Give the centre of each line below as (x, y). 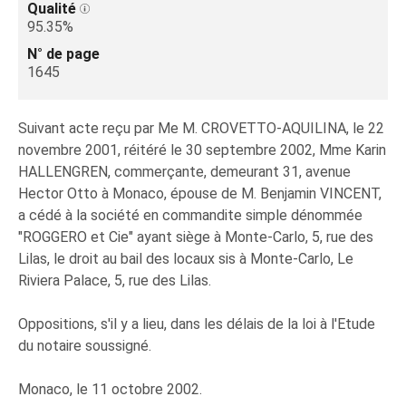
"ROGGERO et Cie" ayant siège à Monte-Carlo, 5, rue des (196, 237)
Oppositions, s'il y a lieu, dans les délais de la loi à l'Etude (197, 324)
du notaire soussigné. (85, 346)
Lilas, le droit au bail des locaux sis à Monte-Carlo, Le (186, 259)
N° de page (63, 54)
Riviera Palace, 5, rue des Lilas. (115, 280)
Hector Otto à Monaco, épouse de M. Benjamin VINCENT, (200, 193)
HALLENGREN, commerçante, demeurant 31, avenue (184, 172)
